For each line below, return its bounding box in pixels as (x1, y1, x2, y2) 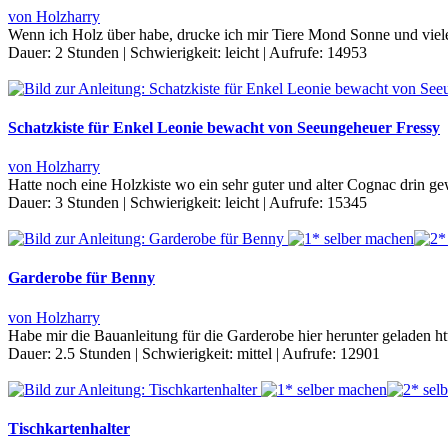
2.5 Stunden (55, 344, 131, 362)
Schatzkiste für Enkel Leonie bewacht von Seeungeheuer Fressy (8, 118, 440, 136)
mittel (237, 344, 272, 362)
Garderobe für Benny (8, 269, 155, 287)
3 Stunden (55, 194, 119, 212)
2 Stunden (55, 43, 119, 61)
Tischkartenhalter (8, 419, 130, 437)
